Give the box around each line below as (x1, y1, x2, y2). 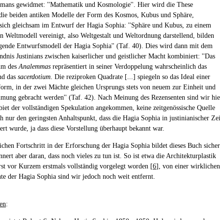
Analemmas (19, 63, 51, 70)
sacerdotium (18, 73, 51, 81)
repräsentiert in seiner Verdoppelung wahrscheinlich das (51, 63, 207, 70)
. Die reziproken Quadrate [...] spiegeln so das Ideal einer (51, 73, 210, 81)
